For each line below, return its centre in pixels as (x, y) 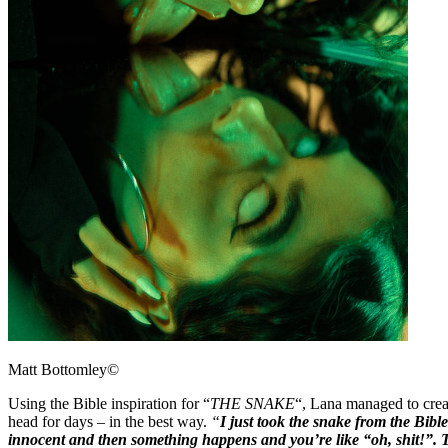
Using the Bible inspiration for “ (109, 403)
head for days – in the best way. (109, 421)
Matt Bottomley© (63, 369)
